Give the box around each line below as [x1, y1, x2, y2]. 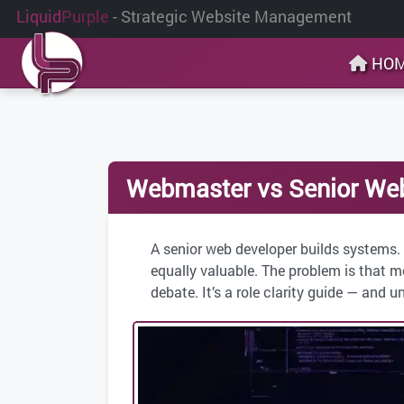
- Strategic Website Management [113, 5, 352, 27]
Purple [61, 5, 109, 27]
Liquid [16, 5, 61, 27]
